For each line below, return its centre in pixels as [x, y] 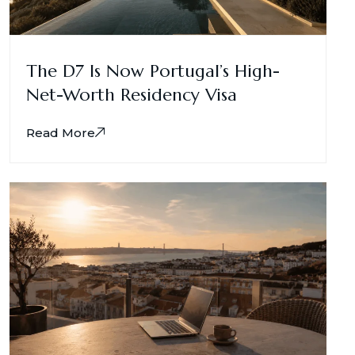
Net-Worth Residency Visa [132, 94]
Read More [61, 132]
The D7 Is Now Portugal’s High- [153, 71]
